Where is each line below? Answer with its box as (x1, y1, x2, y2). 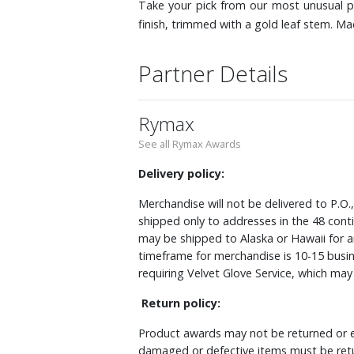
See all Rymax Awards (138, 136, 241, 151)
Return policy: (141, 295, 220, 311)
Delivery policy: (138, 165, 224, 181)
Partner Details (138, 58, 288, 88)
